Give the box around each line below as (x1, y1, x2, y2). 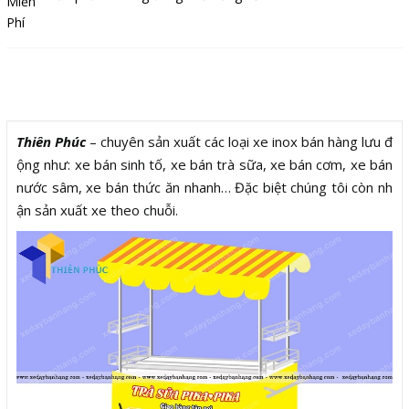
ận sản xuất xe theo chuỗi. (16, 200, 178, 219)
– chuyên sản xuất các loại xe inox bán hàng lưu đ (86, 131, 393, 151)
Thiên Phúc (16, 131, 86, 151)
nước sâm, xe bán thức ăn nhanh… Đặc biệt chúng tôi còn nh (16, 177, 393, 196)
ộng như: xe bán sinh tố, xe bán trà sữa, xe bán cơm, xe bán (16, 154, 393, 173)
